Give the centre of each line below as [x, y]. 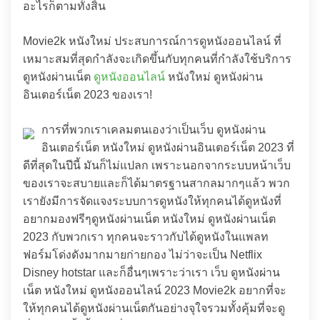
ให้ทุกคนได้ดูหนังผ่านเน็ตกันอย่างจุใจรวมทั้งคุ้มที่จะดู [154, 308]
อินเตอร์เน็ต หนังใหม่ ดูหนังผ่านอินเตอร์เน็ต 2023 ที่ [168, 147]
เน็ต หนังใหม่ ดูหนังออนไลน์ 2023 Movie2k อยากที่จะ [155, 290]
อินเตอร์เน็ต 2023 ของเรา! [87, 95]
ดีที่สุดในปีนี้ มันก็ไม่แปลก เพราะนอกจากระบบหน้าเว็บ [157, 165]
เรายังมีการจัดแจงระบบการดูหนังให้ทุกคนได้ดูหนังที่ [152, 201]
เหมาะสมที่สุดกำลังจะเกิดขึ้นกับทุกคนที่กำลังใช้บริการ [157, 59]
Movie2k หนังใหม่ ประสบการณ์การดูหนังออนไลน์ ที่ [152, 41]
